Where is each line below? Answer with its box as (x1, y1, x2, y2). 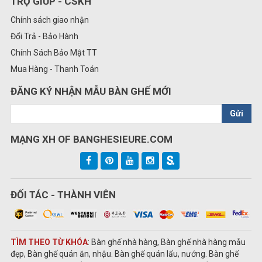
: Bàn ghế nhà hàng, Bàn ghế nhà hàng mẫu (88, 237, 246, 247)
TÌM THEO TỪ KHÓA (11, 237, 88, 247)
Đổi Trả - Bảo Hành (11, 32, 78, 42)
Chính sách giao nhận (11, 15, 89, 25)
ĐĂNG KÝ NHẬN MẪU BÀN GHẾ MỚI (11, 85, 171, 98)
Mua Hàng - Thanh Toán (11, 64, 99, 74)
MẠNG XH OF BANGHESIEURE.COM (11, 133, 173, 146)
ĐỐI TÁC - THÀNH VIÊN (11, 189, 116, 201)
